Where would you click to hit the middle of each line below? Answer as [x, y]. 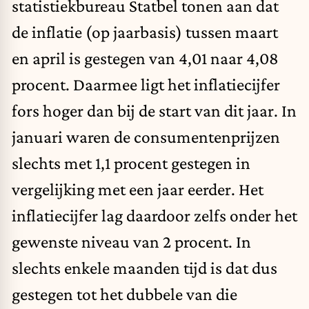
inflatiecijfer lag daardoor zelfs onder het [154, 216]
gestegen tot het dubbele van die [124, 294]
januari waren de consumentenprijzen [146, 137]
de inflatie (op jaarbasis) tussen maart [145, 32]
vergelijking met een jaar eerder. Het [138, 189]
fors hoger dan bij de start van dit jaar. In [154, 111]
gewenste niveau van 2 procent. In [131, 242]
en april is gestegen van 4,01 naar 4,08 [145, 58]
